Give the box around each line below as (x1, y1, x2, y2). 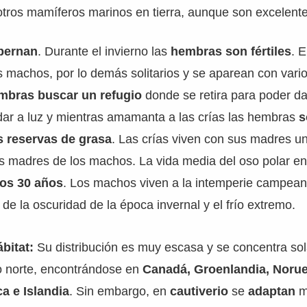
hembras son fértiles (171, 45, 292, 58)
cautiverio (170, 284, 232, 298)
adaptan (248, 284, 299, 298)
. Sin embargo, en (69, 284, 171, 298)
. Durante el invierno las (38, 45, 171, 58)
